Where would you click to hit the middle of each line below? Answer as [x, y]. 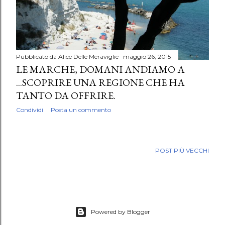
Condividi [30, 110]
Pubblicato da [37, 57]
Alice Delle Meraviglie [88, 57]
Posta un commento [81, 110]
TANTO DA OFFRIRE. [66, 96]
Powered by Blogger [121, 212]
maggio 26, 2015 [147, 57]
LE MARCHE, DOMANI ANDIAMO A [100, 70]
